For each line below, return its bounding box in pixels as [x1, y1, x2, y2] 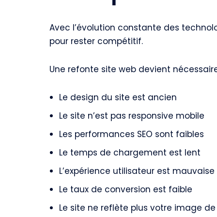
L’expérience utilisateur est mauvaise [59, 165, 215, 177]
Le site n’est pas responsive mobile [59, 110, 204, 122]
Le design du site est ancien [59, 92, 177, 103]
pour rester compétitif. [49, 35, 143, 47]
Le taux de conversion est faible [59, 184, 192, 195]
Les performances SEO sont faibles [59, 128, 204, 140]
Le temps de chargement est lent [59, 147, 201, 158]
